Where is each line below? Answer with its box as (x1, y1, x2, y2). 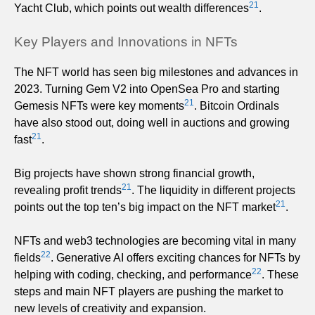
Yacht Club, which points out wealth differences (14, 1, 249, 14)
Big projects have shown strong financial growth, (14, 167, 255, 179)
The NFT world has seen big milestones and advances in (14, 65, 298, 78)
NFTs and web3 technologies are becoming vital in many (14, 234, 296, 247)
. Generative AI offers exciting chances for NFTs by (51, 251, 300, 264)
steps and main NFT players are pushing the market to (14, 285, 283, 297)
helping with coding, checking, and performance (14, 268, 252, 281)
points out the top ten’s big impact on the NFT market (14, 200, 276, 213)
